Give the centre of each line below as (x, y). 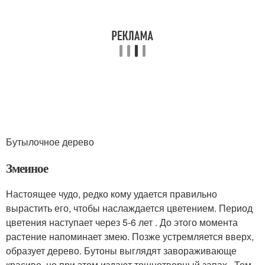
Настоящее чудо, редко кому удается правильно (112, 194)
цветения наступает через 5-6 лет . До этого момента (122, 222)
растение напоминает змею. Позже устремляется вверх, (130, 236)
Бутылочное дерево (50, 142)
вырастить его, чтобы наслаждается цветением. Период (129, 208)
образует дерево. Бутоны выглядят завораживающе (121, 251)
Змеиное (27, 168)
